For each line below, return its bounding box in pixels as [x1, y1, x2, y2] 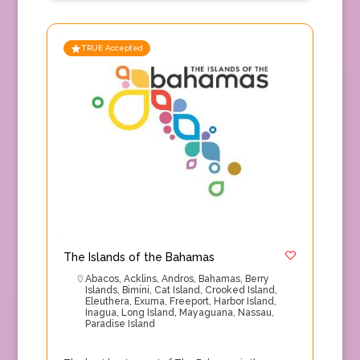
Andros [161, 273, 194, 284]
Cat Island [153, 284, 200, 296]
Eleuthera [84, 296, 129, 307]
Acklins [123, 273, 157, 284]
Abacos [84, 273, 119, 284]
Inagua [84, 307, 117, 318]
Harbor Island [213, 296, 274, 307]
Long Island [121, 307, 174, 318]
